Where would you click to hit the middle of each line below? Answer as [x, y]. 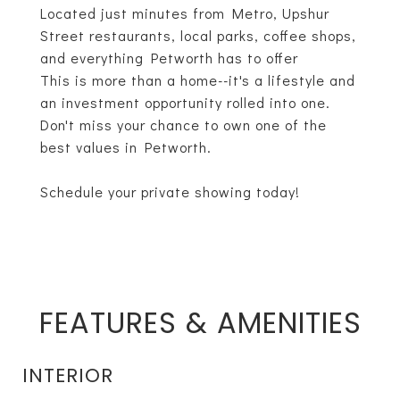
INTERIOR [68, 375]
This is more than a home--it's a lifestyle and [198, 80]
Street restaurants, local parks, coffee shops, [198, 35]
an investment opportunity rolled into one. [185, 102]
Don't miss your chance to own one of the [183, 125]
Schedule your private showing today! [170, 192]
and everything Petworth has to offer [169, 58]
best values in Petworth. [126, 147]
